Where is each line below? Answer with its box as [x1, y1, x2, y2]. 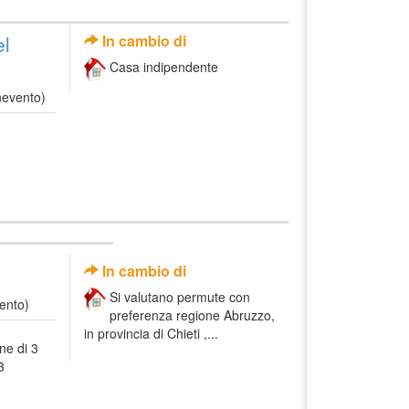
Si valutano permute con [110, 288, 250, 307]
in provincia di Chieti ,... [84, 324, 218, 343]
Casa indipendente [110, 57, 218, 76]
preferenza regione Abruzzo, [110, 306, 275, 325]
